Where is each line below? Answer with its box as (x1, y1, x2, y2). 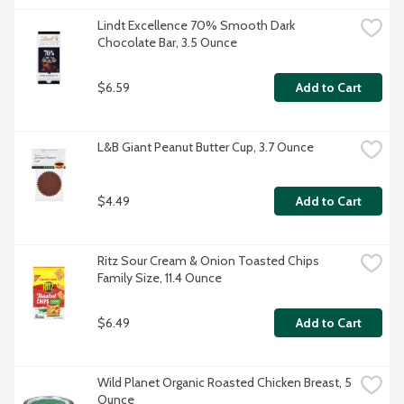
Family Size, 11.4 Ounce (97, 270, 222, 287)
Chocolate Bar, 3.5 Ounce (97, 34, 237, 51)
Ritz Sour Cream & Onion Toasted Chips (97, 252, 319, 270)
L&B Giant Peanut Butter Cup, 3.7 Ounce (97, 139, 314, 156)
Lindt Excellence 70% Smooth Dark (97, 17, 295, 34)
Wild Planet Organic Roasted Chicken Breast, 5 (97, 374, 352, 391)
